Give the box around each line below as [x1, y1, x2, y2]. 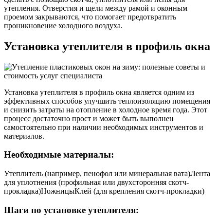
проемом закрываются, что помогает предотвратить [4, 12, 176, 21]
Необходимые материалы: [4, 149, 114, 160]
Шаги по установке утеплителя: [4, 204, 139, 215]
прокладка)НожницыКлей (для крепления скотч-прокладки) [4, 187, 204, 195]
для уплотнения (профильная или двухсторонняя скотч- [4, 178, 189, 186]
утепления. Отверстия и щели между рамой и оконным [4, 3, 187, 12]
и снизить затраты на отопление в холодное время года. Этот [4, 105, 207, 114]
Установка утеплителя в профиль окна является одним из [4, 88, 194, 96]
